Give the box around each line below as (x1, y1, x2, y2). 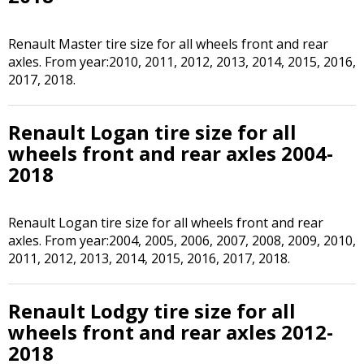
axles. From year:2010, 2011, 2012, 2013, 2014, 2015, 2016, (8, 53, 356, 71)
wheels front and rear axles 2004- (8, 140, 333, 167)
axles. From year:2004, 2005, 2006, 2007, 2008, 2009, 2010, (8, 232, 356, 249)
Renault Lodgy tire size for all (8, 297, 296, 324)
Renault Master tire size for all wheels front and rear (8, 35, 328, 53)
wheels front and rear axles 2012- (8, 318, 333, 345)
